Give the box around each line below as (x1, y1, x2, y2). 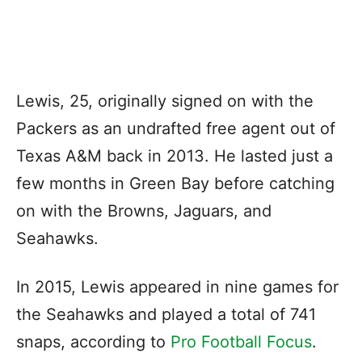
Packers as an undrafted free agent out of (16, 118, 335, 138)
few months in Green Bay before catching (16, 173, 335, 193)
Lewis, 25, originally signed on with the (16, 90, 314, 111)
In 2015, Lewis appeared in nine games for (16, 276, 339, 297)
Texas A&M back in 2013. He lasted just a (16, 145, 333, 166)
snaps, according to (16, 331, 170, 351)
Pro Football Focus (170, 331, 312, 351)
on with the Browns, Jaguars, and (16, 200, 271, 221)
